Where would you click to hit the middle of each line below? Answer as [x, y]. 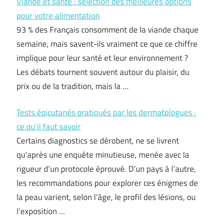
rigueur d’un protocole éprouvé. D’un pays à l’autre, [106, 169]
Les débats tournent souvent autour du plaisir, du [103, 72]
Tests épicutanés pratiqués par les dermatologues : [106, 112]
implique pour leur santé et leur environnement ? [102, 58]
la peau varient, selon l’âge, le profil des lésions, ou [106, 197]
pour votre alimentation [58, 15]
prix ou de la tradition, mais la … [73, 86]
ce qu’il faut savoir [49, 127]
